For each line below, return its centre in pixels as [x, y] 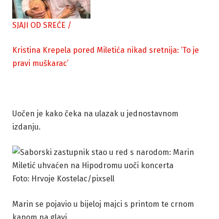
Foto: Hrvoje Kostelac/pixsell [63, 179]
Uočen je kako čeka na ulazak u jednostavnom [95, 114]
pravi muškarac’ [40, 64]
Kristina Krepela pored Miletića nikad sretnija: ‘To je [106, 50]
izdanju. [26, 127]
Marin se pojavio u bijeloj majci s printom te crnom [103, 204]
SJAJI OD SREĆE [39, 25]
